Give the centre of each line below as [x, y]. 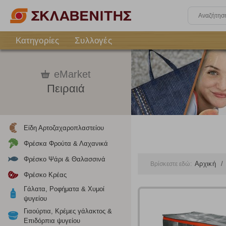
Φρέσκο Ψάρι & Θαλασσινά [65, 159]
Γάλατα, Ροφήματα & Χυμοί [64, 189]
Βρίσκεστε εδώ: [172, 164]
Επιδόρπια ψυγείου [52, 221]
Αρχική [206, 164]
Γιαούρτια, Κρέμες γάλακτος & [68, 211]
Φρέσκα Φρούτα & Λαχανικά [66, 144]
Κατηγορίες [37, 40]
